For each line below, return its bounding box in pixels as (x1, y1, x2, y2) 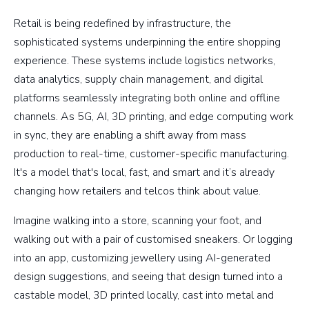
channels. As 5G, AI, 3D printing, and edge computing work (14, 109, 294, 125)
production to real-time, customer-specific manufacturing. (14, 146, 289, 162)
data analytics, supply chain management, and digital (14, 72, 263, 88)
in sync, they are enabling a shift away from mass (14, 128, 246, 143)
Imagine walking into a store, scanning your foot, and (14, 213, 261, 229)
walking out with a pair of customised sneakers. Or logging (14, 232, 292, 248)
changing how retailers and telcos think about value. (14, 183, 261, 199)
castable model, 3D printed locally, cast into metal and (14, 288, 274, 303)
